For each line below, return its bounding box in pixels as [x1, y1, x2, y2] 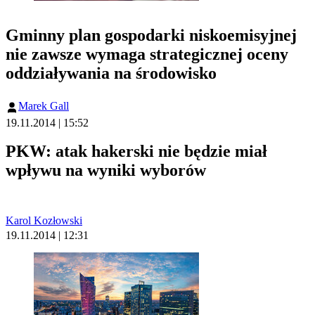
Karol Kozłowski [6, 214, 82, 227]
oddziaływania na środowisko [6, 64, 217, 83]
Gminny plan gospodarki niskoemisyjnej [6, 26, 297, 45]
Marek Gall [18, 100, 69, 112]
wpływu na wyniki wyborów [6, 161, 206, 180]
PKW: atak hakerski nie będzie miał [6, 142, 267, 161]
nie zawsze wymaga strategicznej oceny [6, 45, 288, 64]
